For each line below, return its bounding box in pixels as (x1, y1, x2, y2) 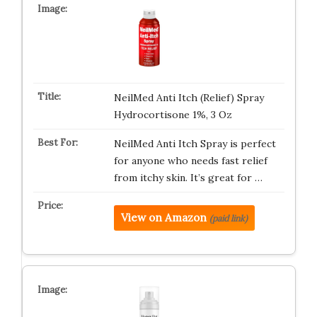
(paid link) (209, 213, 248, 224)
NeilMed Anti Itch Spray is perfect (113, 137, 276, 150)
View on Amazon (120, 211, 207, 224)
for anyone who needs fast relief (113, 154, 267, 167)
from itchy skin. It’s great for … (113, 171, 263, 184)
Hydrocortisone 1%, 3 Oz (113, 108, 232, 121)
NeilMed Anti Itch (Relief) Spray (113, 91, 264, 104)
